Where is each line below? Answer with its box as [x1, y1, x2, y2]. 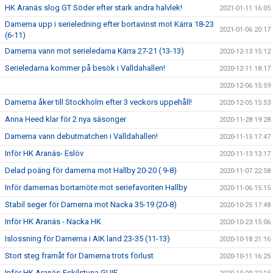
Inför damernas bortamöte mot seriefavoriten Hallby [5, 183, 187, 192]
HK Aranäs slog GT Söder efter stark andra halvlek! [5, 3, 182, 12]
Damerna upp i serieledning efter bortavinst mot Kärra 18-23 [5, 19, 214, 29]
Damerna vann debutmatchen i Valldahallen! [5, 132, 158, 141]
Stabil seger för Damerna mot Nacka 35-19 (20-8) [5, 200, 177, 209]
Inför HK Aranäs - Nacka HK [5, 217, 101, 226]
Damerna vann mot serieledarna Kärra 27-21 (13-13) [5, 46, 184, 55]
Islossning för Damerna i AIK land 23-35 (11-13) [5, 234, 170, 243]
